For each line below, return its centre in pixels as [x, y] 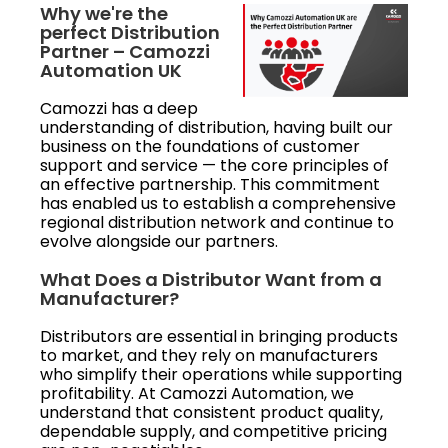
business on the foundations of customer [200, 146]
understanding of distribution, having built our [216, 127]
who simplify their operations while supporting [221, 374]
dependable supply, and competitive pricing [213, 431]
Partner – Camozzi [125, 51]
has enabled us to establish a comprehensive [218, 203]
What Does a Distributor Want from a [211, 279]
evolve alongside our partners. [159, 241]
